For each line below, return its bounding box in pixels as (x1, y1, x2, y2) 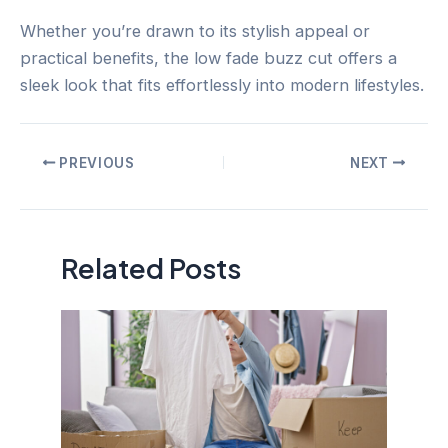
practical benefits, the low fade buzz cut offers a (20, 47, 397, 68)
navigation (19, 177, 98, 198)
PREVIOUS (55, 154, 135, 171)
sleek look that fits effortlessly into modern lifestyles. (20, 74, 424, 95)
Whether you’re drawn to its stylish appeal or (20, 20, 370, 41)
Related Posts (61, 250, 242, 285)
